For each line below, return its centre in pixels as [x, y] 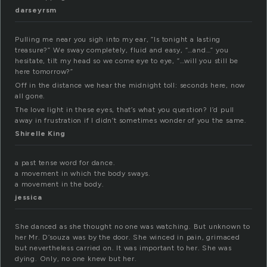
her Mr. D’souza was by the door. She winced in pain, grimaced [128, 237]
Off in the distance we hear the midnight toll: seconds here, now [130, 86]
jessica [29, 198]
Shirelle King [40, 134]
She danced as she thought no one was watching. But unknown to [133, 227]
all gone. [30, 96]
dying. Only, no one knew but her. [76, 259]
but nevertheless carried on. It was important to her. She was [123, 248]
